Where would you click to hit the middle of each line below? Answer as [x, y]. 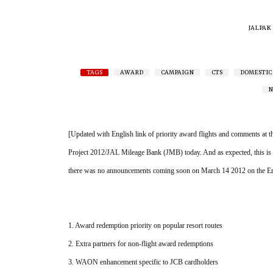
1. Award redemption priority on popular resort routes [145, 225]
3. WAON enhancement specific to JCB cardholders [143, 262]
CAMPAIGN [177, 73]
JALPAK [260, 28]
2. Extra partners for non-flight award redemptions [141, 244]
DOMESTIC [256, 73]
